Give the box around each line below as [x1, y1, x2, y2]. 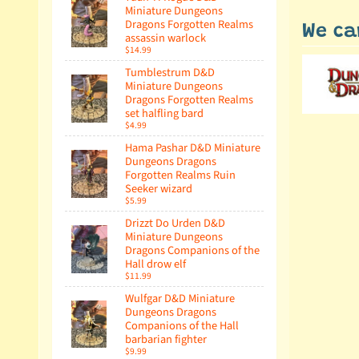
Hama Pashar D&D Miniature [125, 139, 260, 157]
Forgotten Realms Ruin [125, 167, 236, 184]
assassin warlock [125, 30, 206, 47]
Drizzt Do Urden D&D [125, 215, 225, 232]
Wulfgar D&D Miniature [125, 290, 235, 308]
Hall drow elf [125, 256, 186, 273]
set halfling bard [125, 105, 204, 123]
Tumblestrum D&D [125, 64, 215, 82]
